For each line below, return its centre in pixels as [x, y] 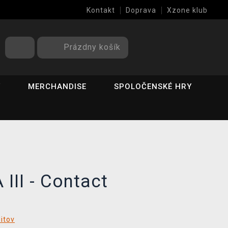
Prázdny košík [92, 47]
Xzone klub [187, 10]
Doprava [141, 10]
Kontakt [101, 10]
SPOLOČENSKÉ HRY [153, 87]
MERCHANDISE [57, 87]
